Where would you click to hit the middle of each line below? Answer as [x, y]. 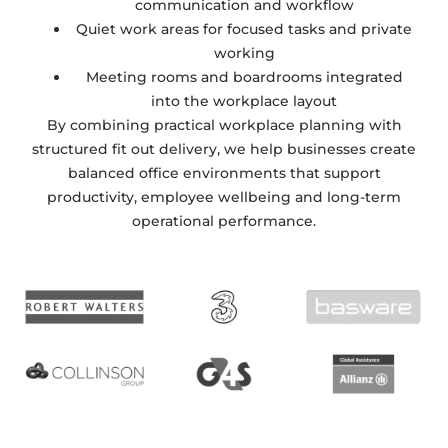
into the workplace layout [244, 100]
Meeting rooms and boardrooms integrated [244, 76]
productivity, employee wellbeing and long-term [224, 196]
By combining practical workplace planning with [224, 124]
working [244, 52]
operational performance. [224, 220]
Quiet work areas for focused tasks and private [244, 28]
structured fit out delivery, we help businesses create [224, 148]
